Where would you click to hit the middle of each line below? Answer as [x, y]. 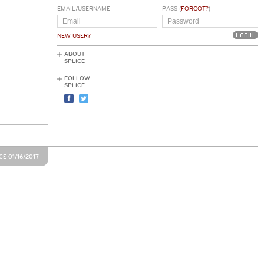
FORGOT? [194, 9]
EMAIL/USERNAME [84, 9]
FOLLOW [77, 78]
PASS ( [171, 9]
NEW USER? [74, 36]
